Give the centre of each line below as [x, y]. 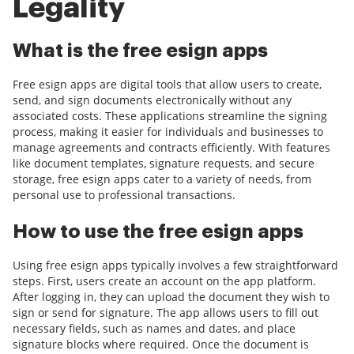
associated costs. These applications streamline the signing [170, 116]
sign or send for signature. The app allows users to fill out [166, 313]
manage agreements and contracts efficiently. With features [171, 148]
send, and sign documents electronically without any [152, 100]
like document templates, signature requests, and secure [164, 164]
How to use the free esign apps [158, 232]
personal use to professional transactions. [124, 195]
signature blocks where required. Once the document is [161, 345]
